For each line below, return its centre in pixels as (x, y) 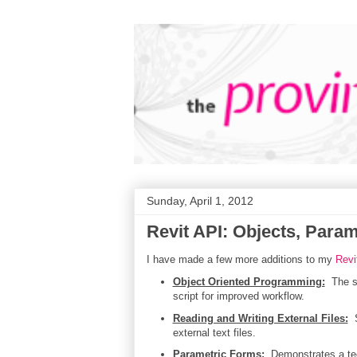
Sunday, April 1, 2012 (200, 201)
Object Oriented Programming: (249, 281)
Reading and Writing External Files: (260, 318)
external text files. (214, 332)
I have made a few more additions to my (241, 259)
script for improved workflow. (238, 296)
